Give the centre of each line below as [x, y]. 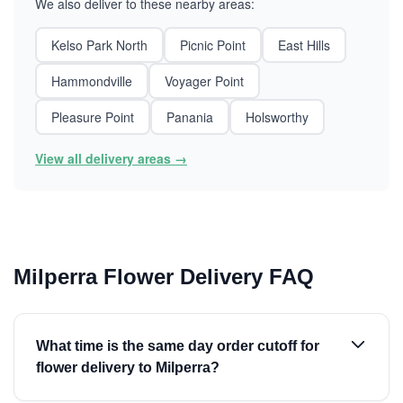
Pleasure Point [93, 117]
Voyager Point [204, 81]
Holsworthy [277, 117]
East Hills [304, 45]
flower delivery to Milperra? [128, 367]
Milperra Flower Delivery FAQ [164, 277]
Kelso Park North [99, 45]
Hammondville [92, 81]
